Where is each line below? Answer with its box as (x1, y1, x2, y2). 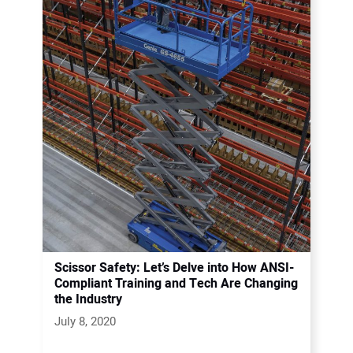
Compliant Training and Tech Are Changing (54, 274, 298, 293)
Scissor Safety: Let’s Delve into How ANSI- (54, 258, 294, 277)
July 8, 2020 (54, 313, 116, 330)
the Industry (54, 290, 122, 309)
